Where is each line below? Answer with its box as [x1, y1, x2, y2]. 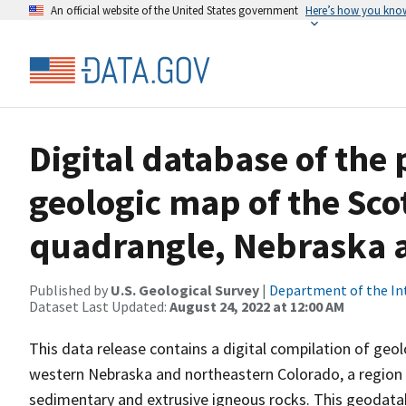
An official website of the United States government [51, 3, 298, 17]
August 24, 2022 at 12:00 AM [169, 297, 344, 315]
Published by [29, 281, 111, 299]
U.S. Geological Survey [111, 281, 259, 299]
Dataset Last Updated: [29, 297, 169, 315]
